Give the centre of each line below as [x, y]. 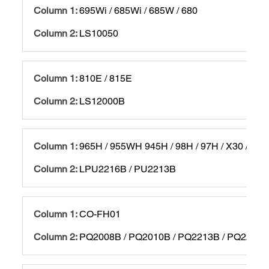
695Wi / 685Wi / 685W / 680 [139, 10]
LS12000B [102, 101]
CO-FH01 [100, 214]
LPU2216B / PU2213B [128, 169]
